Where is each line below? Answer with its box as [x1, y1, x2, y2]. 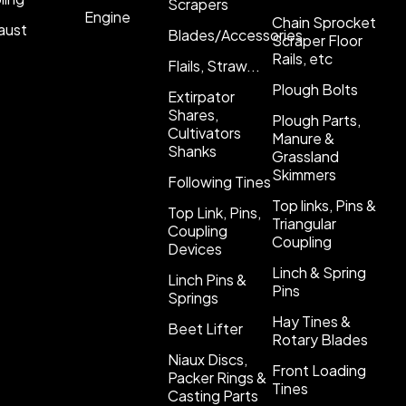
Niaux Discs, [167, 350, 247, 369]
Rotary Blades [271, 330, 368, 349]
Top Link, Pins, [167, 203, 261, 222]
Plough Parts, [271, 111, 361, 130]
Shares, [167, 105, 218, 124]
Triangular [271, 214, 336, 233]
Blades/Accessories [167, 25, 303, 44]
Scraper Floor [271, 31, 362, 50]
